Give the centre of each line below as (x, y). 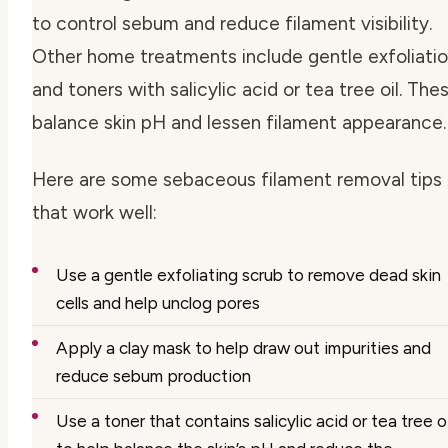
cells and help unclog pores (158, 302)
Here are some (97, 179)
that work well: (94, 212)
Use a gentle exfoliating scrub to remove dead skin (248, 274)
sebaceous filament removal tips (302, 179)
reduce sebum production (153, 375)
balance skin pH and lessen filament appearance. (239, 122)
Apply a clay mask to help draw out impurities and (243, 347)
